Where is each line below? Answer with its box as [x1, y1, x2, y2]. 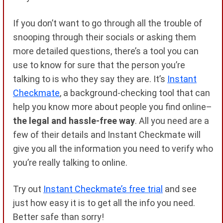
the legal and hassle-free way [13, 115, 135, 126]
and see [163, 184, 197, 195]
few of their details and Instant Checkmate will [13, 129, 201, 140]
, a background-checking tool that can [60, 88, 210, 99]
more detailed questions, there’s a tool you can [13, 46, 199, 57]
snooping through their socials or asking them [13, 32, 196, 43]
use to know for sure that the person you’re [13, 60, 185, 71]
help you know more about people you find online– [13, 102, 212, 112]
